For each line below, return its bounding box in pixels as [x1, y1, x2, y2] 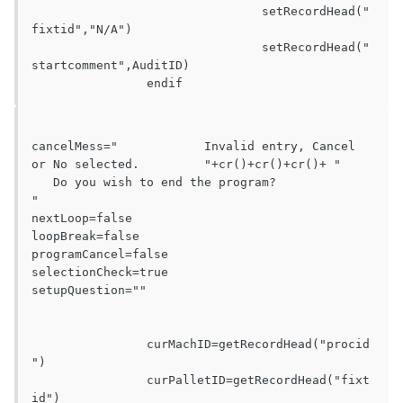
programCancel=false [31, 247, 168, 262]
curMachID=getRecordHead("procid [31, 337, 147, 352]
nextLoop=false [31, 211, 132, 226]
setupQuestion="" [31, 283, 147, 298]
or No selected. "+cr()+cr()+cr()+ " [31, 157, 139, 172]
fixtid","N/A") [31, 22, 132, 37]
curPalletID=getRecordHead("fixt [31, 373, 147, 388]
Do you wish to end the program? [31, 175, 276, 190]
